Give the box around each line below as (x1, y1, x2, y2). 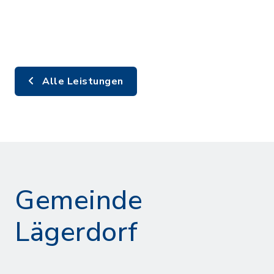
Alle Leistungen (39, 75, 124, 88)
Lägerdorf (15, 214, 138, 251)
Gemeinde (15, 182, 143, 219)
